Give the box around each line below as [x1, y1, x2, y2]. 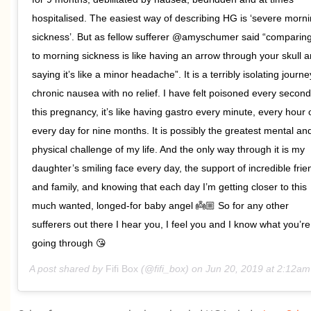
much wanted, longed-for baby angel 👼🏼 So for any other [32, 200, 289, 212]
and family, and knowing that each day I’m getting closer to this [32, 181, 307, 193]
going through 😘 [32, 237, 106, 249]
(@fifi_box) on [138, 263, 205, 275]
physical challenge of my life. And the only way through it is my [32, 144, 305, 155]
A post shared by [29, 263, 106, 275]
